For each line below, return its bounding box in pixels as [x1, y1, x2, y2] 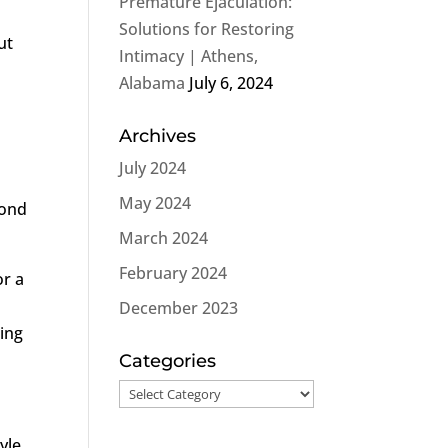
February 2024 [119, 262, 228, 284]
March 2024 [119, 227, 209, 249]
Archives [119, 125, 197, 147]
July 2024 [119, 157, 187, 179]
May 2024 [119, 192, 192, 214]
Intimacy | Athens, [119, 45, 259, 67]
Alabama [119, 72, 186, 94]
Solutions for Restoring [119, 18, 295, 40]
